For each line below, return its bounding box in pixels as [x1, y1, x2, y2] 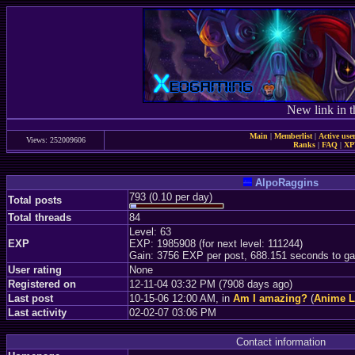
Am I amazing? [233, 292, 307, 304]
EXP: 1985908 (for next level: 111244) [129, 238, 303, 250]
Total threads [8, 212, 71, 223]
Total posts [8, 194, 62, 206]
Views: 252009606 [25, 136, 86, 144]
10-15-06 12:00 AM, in [129, 292, 233, 304]
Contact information [235, 336, 326, 348]
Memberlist [273, 132, 312, 140]
